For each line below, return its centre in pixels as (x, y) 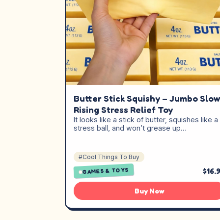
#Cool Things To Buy (109, 157)
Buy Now (149, 191)
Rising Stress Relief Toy (123, 110)
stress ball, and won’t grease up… (130, 128)
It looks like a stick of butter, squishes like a (146, 120)
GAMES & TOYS (106, 171)
